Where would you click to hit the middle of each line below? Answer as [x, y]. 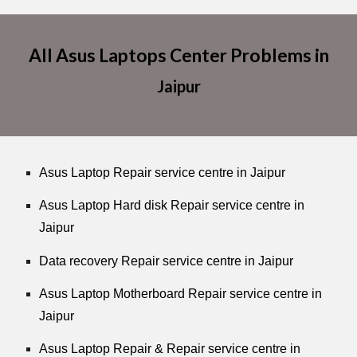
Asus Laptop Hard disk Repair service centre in [172, 206]
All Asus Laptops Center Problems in [178, 55]
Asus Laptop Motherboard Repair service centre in [181, 293]
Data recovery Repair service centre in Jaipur [167, 261]
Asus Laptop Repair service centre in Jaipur [163, 173]
